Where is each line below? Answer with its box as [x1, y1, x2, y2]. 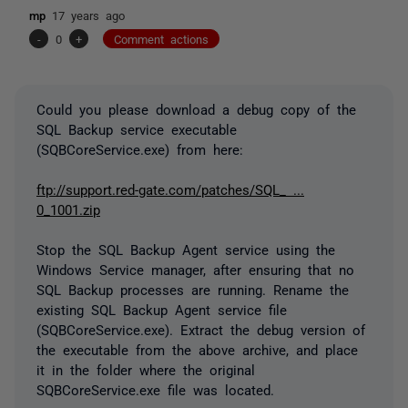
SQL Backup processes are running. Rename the [36, 281, 349, 296]
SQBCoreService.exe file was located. [36, 382, 274, 396]
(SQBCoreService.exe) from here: [36, 141, 243, 156]
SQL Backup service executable [36, 121, 237, 136]
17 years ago [52, 8, 125, 21]
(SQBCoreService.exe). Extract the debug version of [36, 321, 365, 336]
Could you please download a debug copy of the [36, 101, 356, 116]
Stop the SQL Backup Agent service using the [36, 241, 335, 256]
